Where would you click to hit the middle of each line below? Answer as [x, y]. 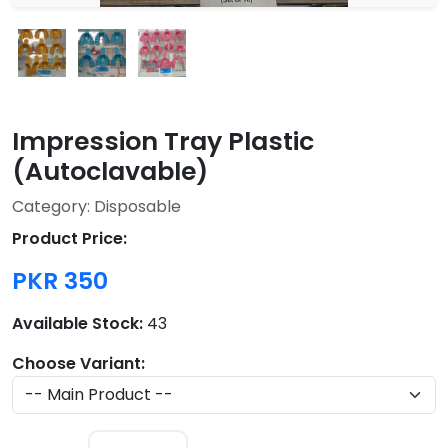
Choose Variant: [78, 364]
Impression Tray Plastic [163, 142]
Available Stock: [77, 324]
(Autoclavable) [110, 172]
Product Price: [69, 239]
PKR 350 [60, 281]
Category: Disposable [96, 207]
